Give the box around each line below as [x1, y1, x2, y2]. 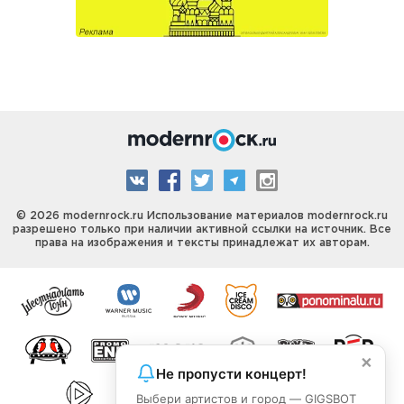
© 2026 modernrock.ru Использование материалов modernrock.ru [16, 211, 388, 221]
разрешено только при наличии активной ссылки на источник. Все [13, 225, 391, 234]
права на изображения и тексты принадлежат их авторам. [34, 238, 370, 248]
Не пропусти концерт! [156, 364, 307, 382]
